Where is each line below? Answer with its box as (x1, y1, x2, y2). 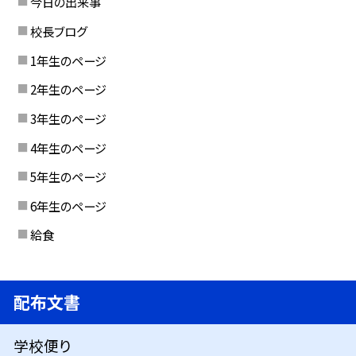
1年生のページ (29, 51, 106, 69)
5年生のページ (29, 168, 106, 186)
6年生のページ (29, 196, 106, 215)
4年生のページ (29, 138, 106, 157)
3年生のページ (29, 109, 106, 127)
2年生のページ (29, 80, 106, 99)
